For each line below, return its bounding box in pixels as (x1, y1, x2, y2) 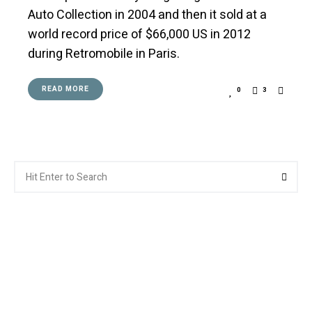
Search (13, 160, 44, 175)
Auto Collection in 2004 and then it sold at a (28, 6, 267, 24)
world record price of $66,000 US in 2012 (28, 25, 251, 44)
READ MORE (42, 84, 89, 94)
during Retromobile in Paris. (28, 45, 180, 63)
